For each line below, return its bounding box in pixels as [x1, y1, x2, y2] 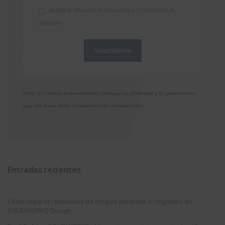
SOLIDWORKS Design [8, 206, 71, 215]
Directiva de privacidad [74, 7, 130, 13]
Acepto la [49, 7, 74, 13]
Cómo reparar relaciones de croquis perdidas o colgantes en [8, 197, 193, 206]
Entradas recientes [8, 164, 81, 176]
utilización [38, 20, 62, 26]
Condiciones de [138, 7, 175, 13]
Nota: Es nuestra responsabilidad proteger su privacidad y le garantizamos [23, 90, 196, 96]
